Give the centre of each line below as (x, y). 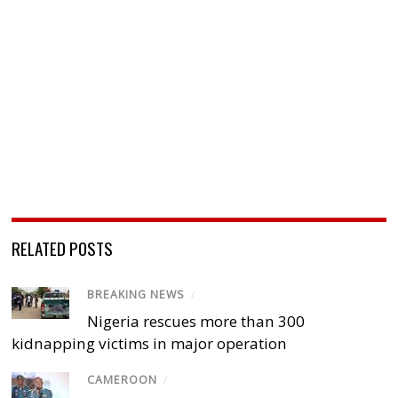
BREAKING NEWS (136, 295)
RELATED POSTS (63, 248)
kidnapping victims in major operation (150, 344)
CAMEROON (123, 380)
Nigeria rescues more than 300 (196, 322)
